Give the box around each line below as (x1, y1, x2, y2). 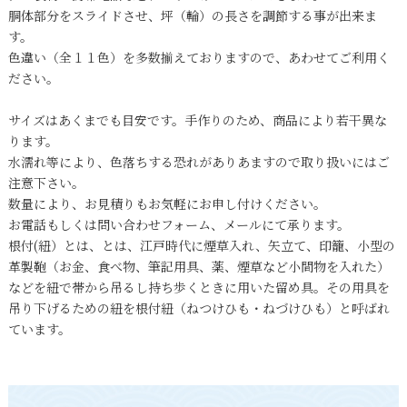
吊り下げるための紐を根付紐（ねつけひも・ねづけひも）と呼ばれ (7, 298, 390, 317)
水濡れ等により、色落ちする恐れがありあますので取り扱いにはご (7, 152, 390, 171)
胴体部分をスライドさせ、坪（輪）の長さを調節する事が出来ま (7, 5, 377, 25)
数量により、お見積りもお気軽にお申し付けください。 (7, 194, 326, 213)
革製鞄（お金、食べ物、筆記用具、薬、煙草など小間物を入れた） (7, 256, 390, 275)
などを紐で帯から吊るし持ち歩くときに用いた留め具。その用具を (7, 277, 390, 296)
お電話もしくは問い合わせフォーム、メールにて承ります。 (7, 214, 350, 233)
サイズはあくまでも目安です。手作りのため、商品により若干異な (7, 110, 387, 129)
